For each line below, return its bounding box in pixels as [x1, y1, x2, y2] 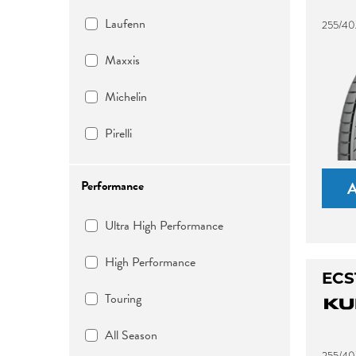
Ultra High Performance [105, 216, 223, 235]
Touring [105, 289, 141, 308]
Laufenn [105, 14, 145, 33]
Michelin [105, 87, 147, 106]
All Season [105, 326, 157, 345]
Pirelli [105, 124, 132, 143]
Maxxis [105, 51, 140, 70]
